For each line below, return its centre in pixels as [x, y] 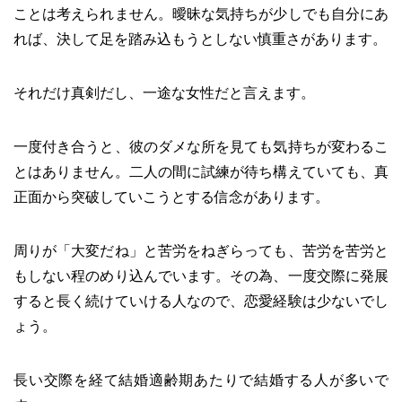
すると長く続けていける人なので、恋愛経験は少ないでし [201, 301]
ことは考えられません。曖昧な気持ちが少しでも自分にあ [201, 14]
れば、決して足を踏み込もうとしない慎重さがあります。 [200, 39]
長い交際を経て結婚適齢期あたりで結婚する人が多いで [201, 380]
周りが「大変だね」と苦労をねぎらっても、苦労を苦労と [201, 251]
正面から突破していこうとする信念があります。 [171, 197]
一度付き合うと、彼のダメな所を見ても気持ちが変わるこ [201, 147]
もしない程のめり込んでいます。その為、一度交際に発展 [201, 276]
